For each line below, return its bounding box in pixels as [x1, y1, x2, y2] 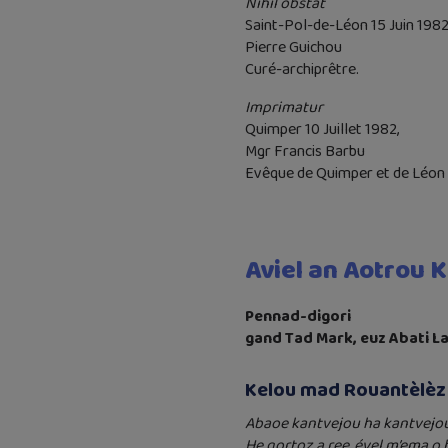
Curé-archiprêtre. [244, 57, 359, 82]
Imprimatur [244, 95, 323, 120]
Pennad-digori [244, 304, 351, 329]
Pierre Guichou [244, 35, 342, 60]
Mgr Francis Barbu [244, 139, 365, 164]
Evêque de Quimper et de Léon [244, 161, 445, 186]
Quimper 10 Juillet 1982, [244, 117, 399, 142]
